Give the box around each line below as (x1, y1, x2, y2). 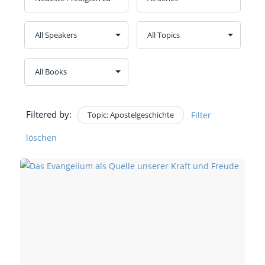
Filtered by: (25, 108, 72, 120)
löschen (25, 131, 57, 143)
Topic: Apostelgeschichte (87, 109, 174, 120)
